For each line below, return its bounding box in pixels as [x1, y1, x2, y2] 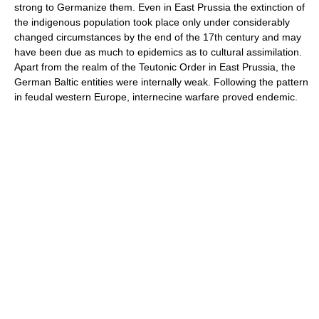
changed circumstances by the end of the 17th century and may [14, 31, 301, 43]
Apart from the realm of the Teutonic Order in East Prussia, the [14, 61, 296, 73]
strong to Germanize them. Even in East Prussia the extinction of [14, 1, 305, 13]
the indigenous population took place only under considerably [14, 16, 290, 28]
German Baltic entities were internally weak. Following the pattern [14, 76, 308, 88]
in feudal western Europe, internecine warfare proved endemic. [14, 91, 298, 103]
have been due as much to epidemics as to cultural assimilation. [14, 46, 302, 58]
